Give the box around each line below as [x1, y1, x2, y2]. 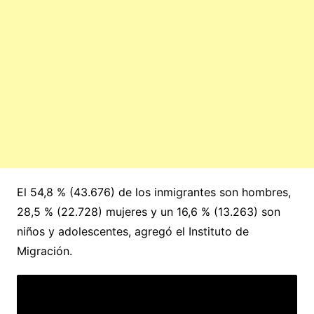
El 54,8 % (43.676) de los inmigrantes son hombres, [16, 184, 291, 199]
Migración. [16, 243, 72, 258]
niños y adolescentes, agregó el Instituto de [16, 224, 249, 238]
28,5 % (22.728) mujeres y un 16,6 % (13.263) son [16, 204, 280, 219]
